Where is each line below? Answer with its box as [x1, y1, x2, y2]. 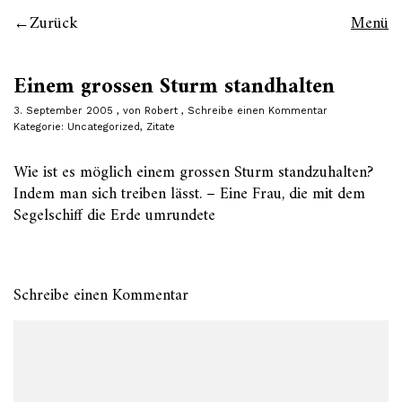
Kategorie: [13, 121, 67, 133]
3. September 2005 [13, 105, 113, 117]
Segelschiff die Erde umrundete [13, 202, 215, 230]
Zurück [30, 10, 78, 38]
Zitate [146, 121, 175, 133]
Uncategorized [67, 121, 140, 133]
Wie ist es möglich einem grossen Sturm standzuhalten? [13, 159, 373, 187]
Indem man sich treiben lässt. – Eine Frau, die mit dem [13, 180, 365, 208]
